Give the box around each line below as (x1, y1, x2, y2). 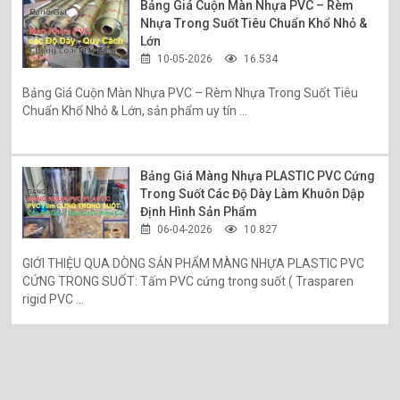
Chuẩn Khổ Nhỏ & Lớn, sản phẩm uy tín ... (22, 103, 248, 118)
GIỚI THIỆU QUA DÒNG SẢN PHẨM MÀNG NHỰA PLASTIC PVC (22, 255, 365, 271)
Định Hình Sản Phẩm (140, 204, 258, 219)
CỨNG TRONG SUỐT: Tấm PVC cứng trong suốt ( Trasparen (22, 273, 354, 288)
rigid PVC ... (22, 291, 85, 306)
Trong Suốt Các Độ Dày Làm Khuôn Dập (140, 186, 365, 201)
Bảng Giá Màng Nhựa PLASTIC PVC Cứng (140, 168, 376, 183)
